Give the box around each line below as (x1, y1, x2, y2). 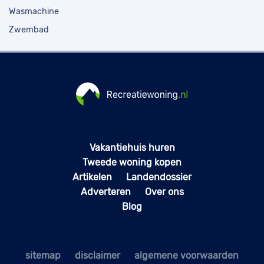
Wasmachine (9, 6, 59, 17)
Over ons (144, 186, 184, 198)
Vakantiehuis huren (89, 142, 175, 154)
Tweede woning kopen (82, 157, 181, 169)
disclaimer (75, 250, 120, 262)
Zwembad (9, 25, 49, 35)
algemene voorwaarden (134, 250, 239, 262)
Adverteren (80, 186, 131, 198)
